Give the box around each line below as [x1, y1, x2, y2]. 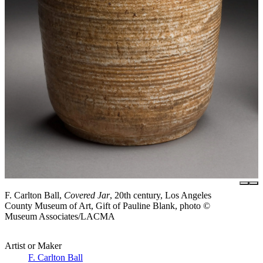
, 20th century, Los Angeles [110, 190, 211, 200]
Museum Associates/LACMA [5, 211, 115, 221]
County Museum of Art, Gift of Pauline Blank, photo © [5, 200, 210, 211]
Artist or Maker [5, 240, 62, 251]
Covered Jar [64, 190, 110, 200]
